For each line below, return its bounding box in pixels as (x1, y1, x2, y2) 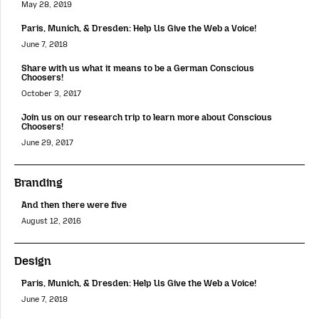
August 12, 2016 (21, 216, 81, 226)
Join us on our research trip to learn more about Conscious (21, 111, 272, 122)
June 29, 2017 (21, 137, 73, 147)
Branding (14, 175, 63, 189)
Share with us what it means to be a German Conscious (21, 62, 254, 73)
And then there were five (21, 199, 127, 210)
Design (14, 254, 51, 268)
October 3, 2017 (21, 88, 81, 98)
